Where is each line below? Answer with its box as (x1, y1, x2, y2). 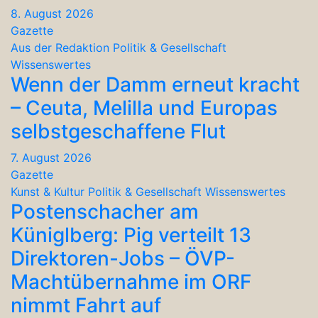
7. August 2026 (11, 150, 92, 165)
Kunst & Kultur (11, 185, 84, 199)
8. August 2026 (11, 6, 94, 21)
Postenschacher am (11, 199, 199, 224)
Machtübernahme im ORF (11, 270, 251, 295)
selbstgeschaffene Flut (11, 119, 226, 144)
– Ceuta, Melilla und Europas (11, 96, 278, 121)
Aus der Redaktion (11, 40, 109, 55)
